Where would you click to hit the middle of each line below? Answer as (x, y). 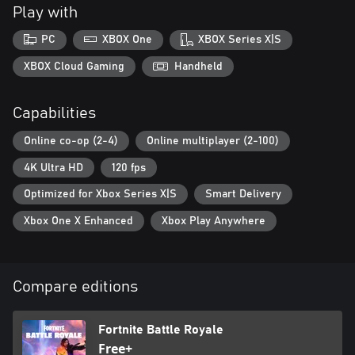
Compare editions (75, 286)
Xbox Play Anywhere (214, 221)
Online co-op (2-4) (71, 141)
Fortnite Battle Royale (161, 329)
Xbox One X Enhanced (78, 221)
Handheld (198, 66)
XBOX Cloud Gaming (74, 66)
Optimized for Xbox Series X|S (100, 195)
